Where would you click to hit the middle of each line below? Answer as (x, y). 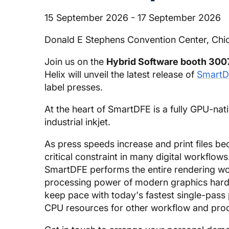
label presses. (74, 87)
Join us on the (75, 62)
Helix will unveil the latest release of (121, 75)
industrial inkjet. (77, 122)
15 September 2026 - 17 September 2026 (133, 18)
